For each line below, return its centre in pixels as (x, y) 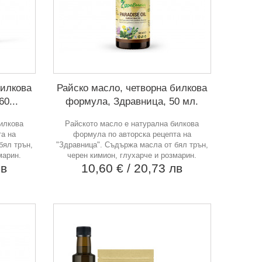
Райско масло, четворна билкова (132, 88)
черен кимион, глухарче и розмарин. (132, 155)
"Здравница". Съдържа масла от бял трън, (132, 144)
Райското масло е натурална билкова (132, 123)
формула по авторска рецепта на (132, 134)
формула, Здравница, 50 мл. (132, 101)
